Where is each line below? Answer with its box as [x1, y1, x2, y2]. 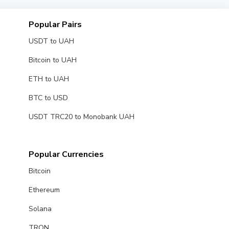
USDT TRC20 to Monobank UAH [28, 111, 134, 122]
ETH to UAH [28, 74, 69, 84]
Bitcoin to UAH [28, 55, 77, 65]
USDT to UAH [28, 36, 74, 46]
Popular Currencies [28, 148, 104, 160]
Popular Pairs [28, 18, 82, 30]
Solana [28, 203, 52, 214]
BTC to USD [28, 93, 68, 103]
